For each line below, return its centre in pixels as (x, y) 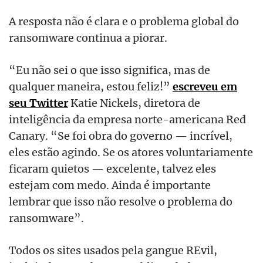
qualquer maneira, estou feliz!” (91, 86)
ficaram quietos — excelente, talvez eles (112, 168)
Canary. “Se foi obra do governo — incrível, (121, 135)
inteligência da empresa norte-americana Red (127, 119)
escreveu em (205, 86)
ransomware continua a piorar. (88, 37)
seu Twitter (38, 102)
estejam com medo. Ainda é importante (110, 185)
